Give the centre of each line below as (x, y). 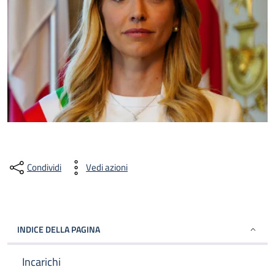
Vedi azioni (107, 167)
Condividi (44, 167)
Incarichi (41, 262)
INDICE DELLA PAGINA (59, 229)
